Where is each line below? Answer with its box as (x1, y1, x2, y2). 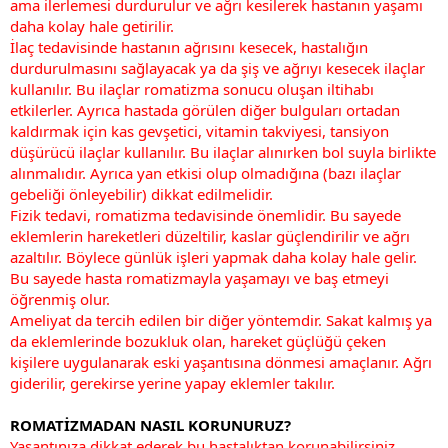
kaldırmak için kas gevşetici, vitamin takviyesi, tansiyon (10, 120, 389, 141)
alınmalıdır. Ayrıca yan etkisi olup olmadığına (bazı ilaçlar (10, 162, 401, 183)
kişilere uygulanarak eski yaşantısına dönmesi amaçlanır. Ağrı (10, 351, 432, 372)
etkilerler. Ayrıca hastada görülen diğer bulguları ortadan (10, 99, 400, 120)
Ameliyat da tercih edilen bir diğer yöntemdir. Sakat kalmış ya (10, 309, 432, 330)
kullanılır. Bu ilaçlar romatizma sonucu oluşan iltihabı (10, 78, 374, 99)
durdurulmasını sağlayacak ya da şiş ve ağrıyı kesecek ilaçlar (10, 57, 425, 78)
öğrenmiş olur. (10, 288, 110, 309)
